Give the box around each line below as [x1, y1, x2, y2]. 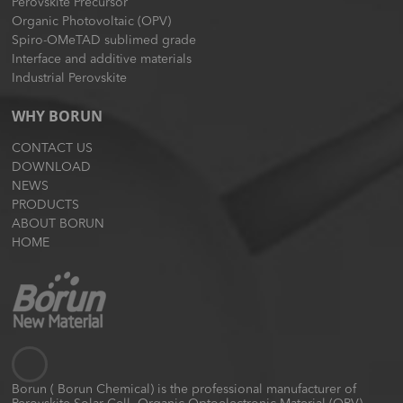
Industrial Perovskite [12, 72, 128, 85]
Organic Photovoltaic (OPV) [12, 15, 172, 28]
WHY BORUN [12, 106, 103, 126]
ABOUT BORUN [12, 218, 105, 230]
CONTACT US [12, 142, 94, 155]
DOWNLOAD [12, 161, 92, 174]
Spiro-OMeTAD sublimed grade [12, 34, 197, 47]
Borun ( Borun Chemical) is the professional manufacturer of [12, 383, 357, 396]
